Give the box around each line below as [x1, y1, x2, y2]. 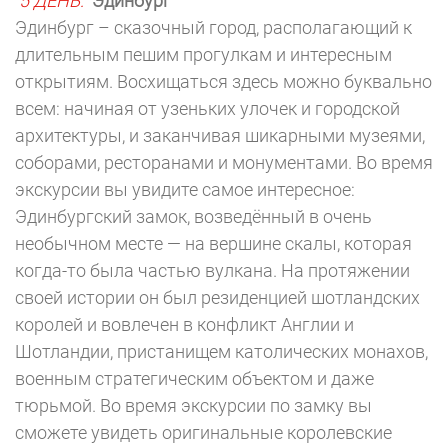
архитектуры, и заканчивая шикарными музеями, [15, 125, 425, 146]
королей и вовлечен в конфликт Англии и [15, 314, 354, 335]
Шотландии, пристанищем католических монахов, [15, 341, 428, 362]
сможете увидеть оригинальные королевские [15, 422, 392, 443]
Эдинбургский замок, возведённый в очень [15, 206, 372, 227]
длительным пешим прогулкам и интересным [15, 44, 392, 65]
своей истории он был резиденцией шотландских [15, 287, 420, 308]
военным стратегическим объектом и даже [15, 368, 374, 389]
